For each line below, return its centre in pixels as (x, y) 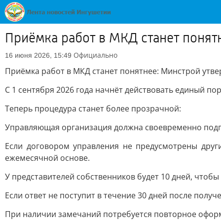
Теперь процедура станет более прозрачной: (93, 109)
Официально (95, 55)
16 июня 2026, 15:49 (38, 55)
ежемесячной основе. (47, 158)
